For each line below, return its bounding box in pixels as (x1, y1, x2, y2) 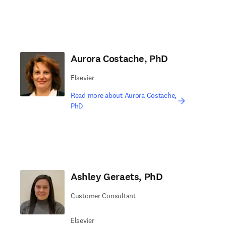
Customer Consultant (71, 191, 136, 200)
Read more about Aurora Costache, (71, 91, 177, 100)
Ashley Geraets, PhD (71, 170, 163, 184)
